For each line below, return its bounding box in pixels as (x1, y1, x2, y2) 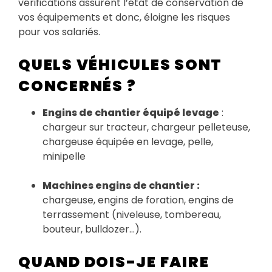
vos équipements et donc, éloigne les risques (18, 10, 230, 24)
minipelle (42, 149, 86, 163)
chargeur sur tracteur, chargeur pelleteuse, (42, 120, 250, 134)
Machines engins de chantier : (42, 178, 200, 192)
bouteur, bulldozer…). (42, 222, 141, 236)
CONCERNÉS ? (18, 75, 137, 97)
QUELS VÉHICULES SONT (18, 53, 222, 75)
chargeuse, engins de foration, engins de (42, 192, 234, 207)
